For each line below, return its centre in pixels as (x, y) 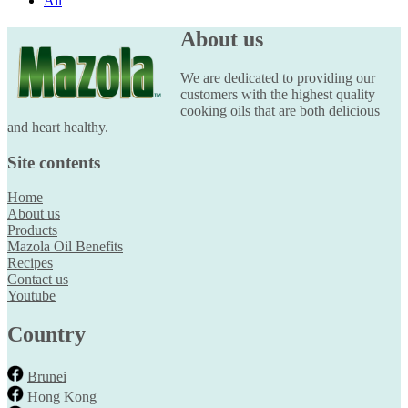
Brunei (47, 377)
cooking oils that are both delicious (280, 110)
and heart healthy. (58, 127)
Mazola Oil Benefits (65, 247)
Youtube (31, 296)
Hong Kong (62, 397)
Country (46, 335)
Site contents (54, 162)
